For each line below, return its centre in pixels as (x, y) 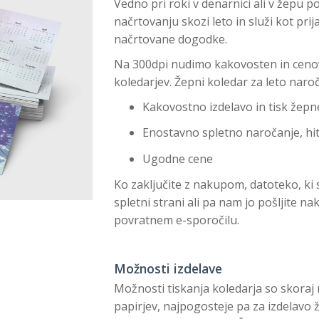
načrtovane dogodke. (170, 39)
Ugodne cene (177, 158)
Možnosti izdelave (168, 268)
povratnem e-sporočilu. (176, 220)
